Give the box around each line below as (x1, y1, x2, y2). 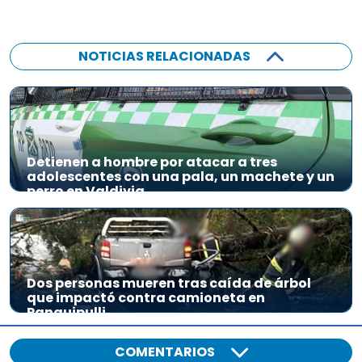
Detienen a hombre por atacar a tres (27, 153, 277, 171)
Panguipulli (27, 303, 106, 322)
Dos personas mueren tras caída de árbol (27, 274, 311, 293)
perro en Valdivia (27, 182, 145, 200)
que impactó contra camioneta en (27, 288, 265, 307)
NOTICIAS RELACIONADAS (78, 47, 250, 65)
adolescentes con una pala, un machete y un (27, 167, 335, 186)
